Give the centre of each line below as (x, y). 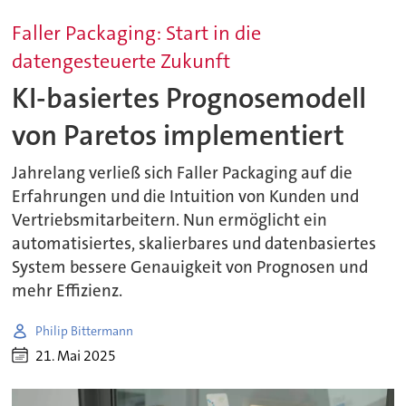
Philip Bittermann (85, 330)
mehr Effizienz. (68, 291)
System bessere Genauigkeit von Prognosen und (190, 268)
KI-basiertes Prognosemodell (189, 98)
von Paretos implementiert (179, 135)
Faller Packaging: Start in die (137, 34)
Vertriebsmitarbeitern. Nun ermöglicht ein (170, 221)
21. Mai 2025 (76, 355)
